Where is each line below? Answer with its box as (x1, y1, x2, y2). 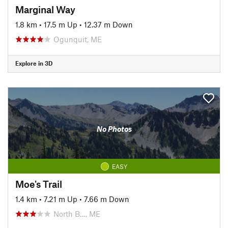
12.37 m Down (84, 19, 133, 29)
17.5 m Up (44, 19, 77, 29)
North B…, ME (53, 209, 100, 218)
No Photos (96, 124, 132, 133)
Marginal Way (15, 3, 75, 15)
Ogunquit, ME (53, 34, 102, 44)
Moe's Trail (15, 178, 62, 190)
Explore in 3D (15, 60, 52, 67)
